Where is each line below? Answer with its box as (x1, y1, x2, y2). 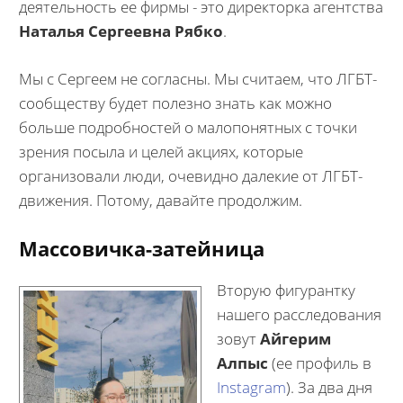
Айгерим (260, 328, 331, 349)
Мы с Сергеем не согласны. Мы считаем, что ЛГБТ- (18, 67, 377, 89)
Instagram (217, 377, 286, 398)
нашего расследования (217, 304, 381, 325)
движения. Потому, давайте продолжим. (18, 189, 302, 210)
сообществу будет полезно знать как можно (18, 92, 332, 113)
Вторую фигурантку (217, 280, 355, 300)
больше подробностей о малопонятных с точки (18, 116, 357, 138)
